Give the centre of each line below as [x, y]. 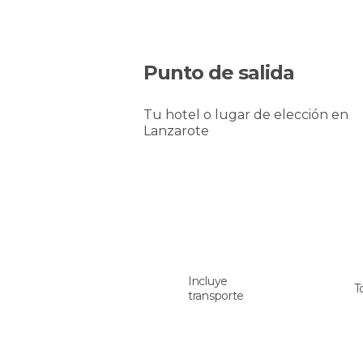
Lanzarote [176, 131]
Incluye [208, 281]
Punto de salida [219, 73]
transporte [216, 296]
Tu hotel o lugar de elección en [246, 115]
